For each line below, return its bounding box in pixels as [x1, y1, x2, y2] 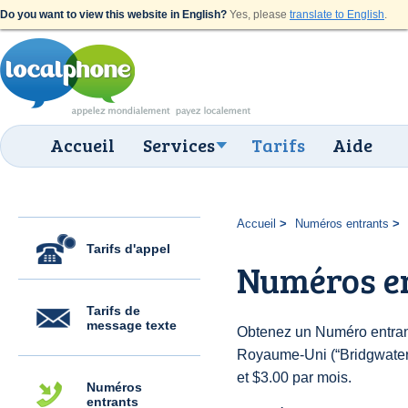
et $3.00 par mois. [237, 370, 352, 385]
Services [143, 132, 215, 158]
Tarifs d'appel [87, 241, 170, 256]
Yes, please [227, 8, 290, 21]
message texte [87, 318, 177, 332]
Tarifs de [87, 303, 140, 318]
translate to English [290, 8, 384, 21]
